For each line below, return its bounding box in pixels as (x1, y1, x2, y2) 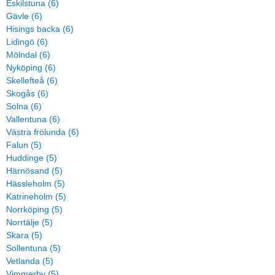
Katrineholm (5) (6, 192, 66, 201)
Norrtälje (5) (6, 217, 53, 227)
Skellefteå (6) (6, 76, 58, 85)
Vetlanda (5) (6, 256, 53, 266)
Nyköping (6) (6, 63, 56, 72)
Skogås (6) (6, 88, 48, 98)
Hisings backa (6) (6, 24, 74, 34)
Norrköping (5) (6, 204, 63, 214)
